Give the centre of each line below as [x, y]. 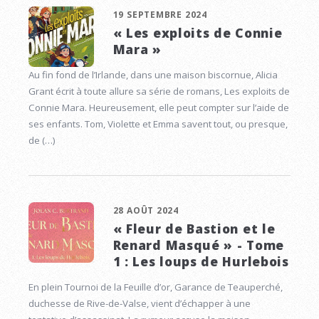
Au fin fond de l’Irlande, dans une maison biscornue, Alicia [153, 75]
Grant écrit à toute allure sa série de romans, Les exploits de [159, 91]
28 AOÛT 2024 [146, 210]
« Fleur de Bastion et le [194, 228]
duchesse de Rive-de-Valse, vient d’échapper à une [140, 303]
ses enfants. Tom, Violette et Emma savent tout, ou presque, [158, 124]
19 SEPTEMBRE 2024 [160, 15]
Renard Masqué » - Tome [198, 245]
